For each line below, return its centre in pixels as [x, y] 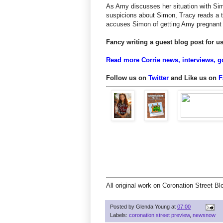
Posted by [123, 207]
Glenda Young [153, 207]
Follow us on [127, 78]
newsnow [204, 215]
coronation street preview [159, 215]
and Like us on [194, 78]
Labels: [119, 215]
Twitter [159, 78]
